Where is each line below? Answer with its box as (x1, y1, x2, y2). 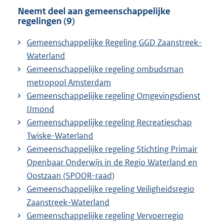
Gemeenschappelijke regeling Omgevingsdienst (27, 90, 200, 101)
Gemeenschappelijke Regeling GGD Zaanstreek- (27, 37, 202, 48)
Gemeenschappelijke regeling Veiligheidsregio (27, 183, 194, 194)
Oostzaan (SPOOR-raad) (27, 170, 114, 181)
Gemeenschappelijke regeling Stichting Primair (27, 143, 197, 154)
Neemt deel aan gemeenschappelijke (18, 5, 170, 17)
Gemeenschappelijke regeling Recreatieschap (27, 116, 192, 128)
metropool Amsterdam (27, 76, 111, 88)
